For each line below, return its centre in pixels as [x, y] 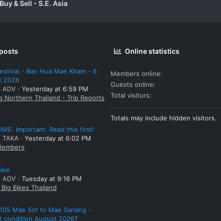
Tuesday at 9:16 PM [52, 178]
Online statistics [152, 51]
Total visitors [130, 95]
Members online [135, 73]
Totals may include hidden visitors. [164, 118]
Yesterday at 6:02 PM [58, 138]
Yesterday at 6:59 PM [55, 89]
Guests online [132, 84]
